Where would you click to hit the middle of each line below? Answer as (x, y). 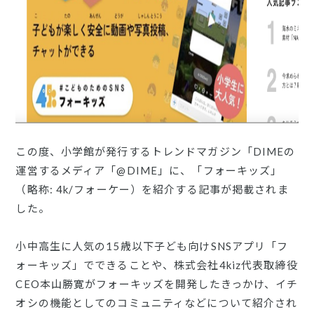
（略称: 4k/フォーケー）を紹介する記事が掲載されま (152, 189)
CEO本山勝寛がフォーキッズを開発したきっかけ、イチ (157, 284)
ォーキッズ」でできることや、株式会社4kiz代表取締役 (157, 265)
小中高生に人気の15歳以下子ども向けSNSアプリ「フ (152, 246)
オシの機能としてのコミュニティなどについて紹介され (157, 303)
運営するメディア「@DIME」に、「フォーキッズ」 (149, 170)
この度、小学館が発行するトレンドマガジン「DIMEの (156, 151)
